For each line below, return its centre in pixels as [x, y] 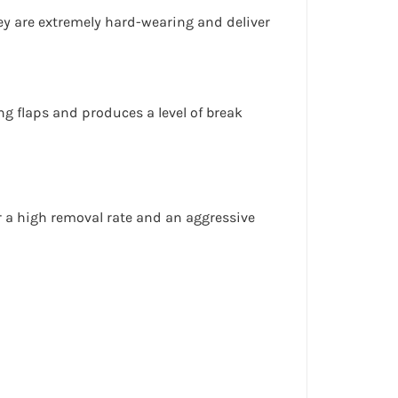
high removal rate [75, 218]
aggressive [220, 218]
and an [159, 218]
